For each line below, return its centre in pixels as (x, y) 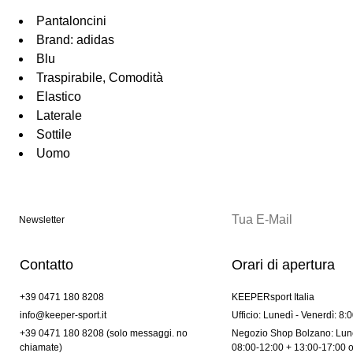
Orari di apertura (283, 265)
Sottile (54, 135)
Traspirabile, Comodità (100, 78)
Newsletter (42, 220)
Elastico (59, 97)
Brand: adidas (75, 40)
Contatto (46, 265)
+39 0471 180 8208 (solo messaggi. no (104, 334)
